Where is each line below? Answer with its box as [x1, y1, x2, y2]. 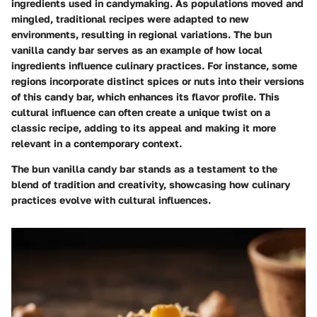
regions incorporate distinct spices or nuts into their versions [11, 75, 304, 88]
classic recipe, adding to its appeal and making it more [11, 122, 276, 134]
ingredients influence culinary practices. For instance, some [11, 59, 297, 72]
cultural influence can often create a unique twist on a [11, 106, 270, 119]
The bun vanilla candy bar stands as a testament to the [11, 163, 277, 175]
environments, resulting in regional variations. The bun [11, 28, 272, 41]
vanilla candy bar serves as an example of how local [11, 44, 263, 57]
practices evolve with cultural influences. [11, 194, 211, 207]
